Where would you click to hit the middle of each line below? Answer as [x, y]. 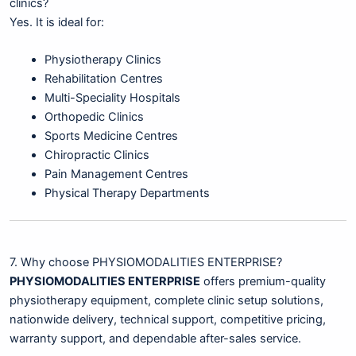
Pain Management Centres [116, 174]
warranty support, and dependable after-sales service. [155, 338]
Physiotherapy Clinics [103, 59]
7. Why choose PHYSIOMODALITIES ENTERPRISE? [146, 262]
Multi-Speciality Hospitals [112, 97]
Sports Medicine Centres [111, 135]
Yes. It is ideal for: [57, 22]
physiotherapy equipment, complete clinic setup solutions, [166, 300]
